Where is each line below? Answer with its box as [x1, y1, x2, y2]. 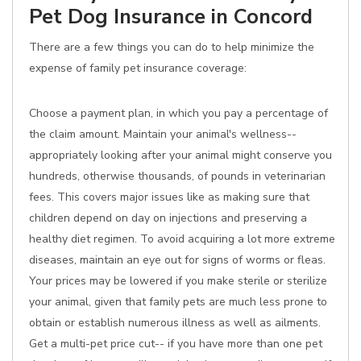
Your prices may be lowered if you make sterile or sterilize [29, 273, 327, 288]
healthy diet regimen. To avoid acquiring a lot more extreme [29, 231, 335, 247]
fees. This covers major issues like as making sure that [29, 189, 309, 205]
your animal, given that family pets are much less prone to [29, 294, 327, 309]
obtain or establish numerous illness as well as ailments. [29, 315, 321, 330]
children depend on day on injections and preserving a [29, 210, 307, 226]
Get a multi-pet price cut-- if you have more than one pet [29, 336, 322, 351]
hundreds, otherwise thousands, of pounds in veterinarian [29, 168, 326, 184]
